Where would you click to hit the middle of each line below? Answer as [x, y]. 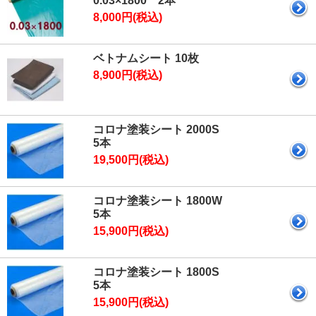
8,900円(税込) [128, 75]
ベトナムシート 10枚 [146, 58]
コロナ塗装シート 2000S [156, 129]
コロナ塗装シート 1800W [158, 200]
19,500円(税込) [131, 159]
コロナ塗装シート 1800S [156, 272]
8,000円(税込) [128, 17]
